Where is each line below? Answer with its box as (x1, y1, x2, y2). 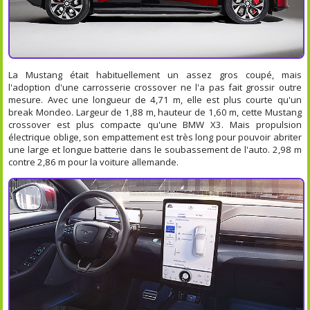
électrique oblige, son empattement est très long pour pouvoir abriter (8, 130, 302, 143)
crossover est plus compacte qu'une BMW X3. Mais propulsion (8, 118, 302, 131)
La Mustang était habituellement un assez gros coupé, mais (8, 68, 302, 81)
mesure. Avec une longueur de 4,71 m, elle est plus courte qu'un (8, 93, 302, 106)
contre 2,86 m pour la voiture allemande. (8, 155, 179, 168)
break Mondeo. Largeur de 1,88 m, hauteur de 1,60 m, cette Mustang (8, 105, 302, 118)
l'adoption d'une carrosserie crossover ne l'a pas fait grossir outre (8, 80, 302, 93)
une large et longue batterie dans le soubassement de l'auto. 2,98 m (8, 143, 302, 156)
